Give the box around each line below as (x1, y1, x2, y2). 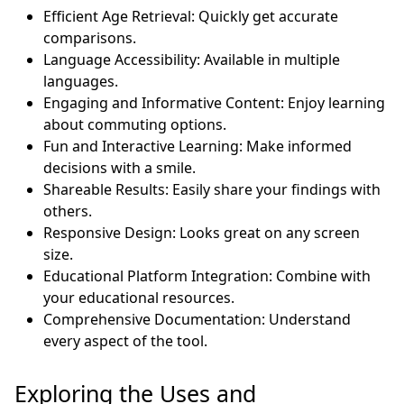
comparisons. (43, 27, 137, 48)
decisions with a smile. (43, 157, 197, 178)
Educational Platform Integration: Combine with (43, 265, 372, 286)
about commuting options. (43, 114, 227, 134)
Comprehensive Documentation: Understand (43, 308, 352, 329)
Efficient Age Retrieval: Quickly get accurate (43, 5, 339, 26)
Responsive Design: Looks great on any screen (43, 222, 361, 243)
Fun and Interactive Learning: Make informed (43, 135, 353, 156)
